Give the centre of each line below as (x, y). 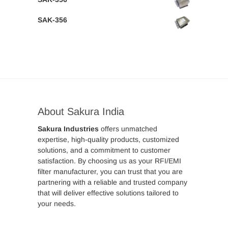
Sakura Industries (68, 129)
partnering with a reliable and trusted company (112, 182)
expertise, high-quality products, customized (108, 139)
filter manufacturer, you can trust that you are (110, 172)
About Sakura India (81, 111)
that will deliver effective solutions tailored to (108, 193)
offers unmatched (128, 129)
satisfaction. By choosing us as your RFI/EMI (109, 161)
